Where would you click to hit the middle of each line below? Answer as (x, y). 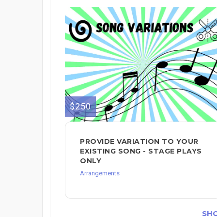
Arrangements (100, 173)
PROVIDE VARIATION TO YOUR (139, 141)
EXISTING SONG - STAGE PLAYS (141, 151)
